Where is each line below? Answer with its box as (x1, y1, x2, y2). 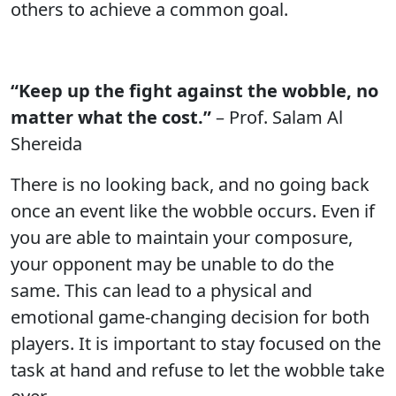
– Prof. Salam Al (211, 105, 343, 129)
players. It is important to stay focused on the (11, 331, 381, 355)
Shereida (11, 132, 82, 156)
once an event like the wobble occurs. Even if (11, 199, 375, 223)
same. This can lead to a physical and (11, 278, 312, 302)
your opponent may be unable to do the (11, 252, 334, 276)
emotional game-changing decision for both (11, 305, 369, 329)
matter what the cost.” (11, 105, 211, 129)
